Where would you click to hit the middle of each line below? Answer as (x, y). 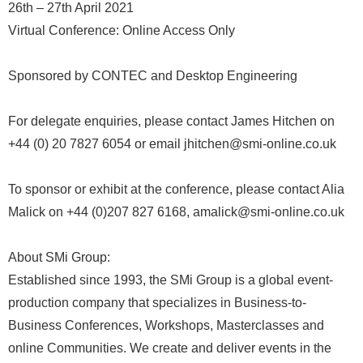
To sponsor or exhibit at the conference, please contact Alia (176, 189)
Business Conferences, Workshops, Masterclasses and (166, 325)
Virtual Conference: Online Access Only (122, 30)
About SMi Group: (59, 257)
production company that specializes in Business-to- (157, 303)
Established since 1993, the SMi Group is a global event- (171, 280)
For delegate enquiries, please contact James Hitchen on (171, 121)
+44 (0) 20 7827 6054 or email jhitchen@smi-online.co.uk (172, 144)
